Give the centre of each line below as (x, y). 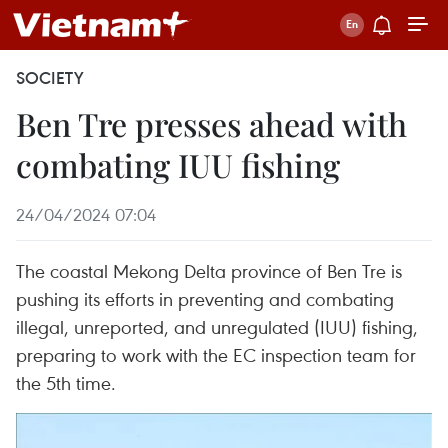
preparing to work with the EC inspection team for (216, 354)
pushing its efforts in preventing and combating (205, 298)
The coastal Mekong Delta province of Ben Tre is (209, 270)
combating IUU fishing (178, 164)
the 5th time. (66, 382)
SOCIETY (50, 78)
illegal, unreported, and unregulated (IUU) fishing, (217, 326)
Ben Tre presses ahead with (211, 123)
